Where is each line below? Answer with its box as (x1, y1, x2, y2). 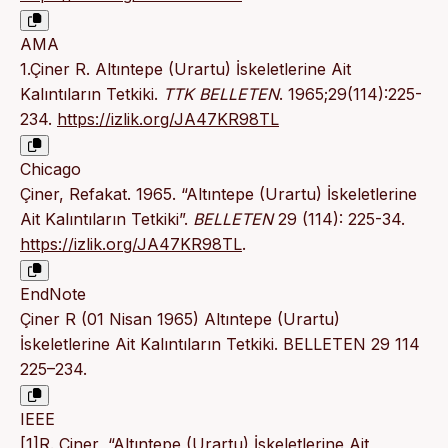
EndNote (20, 284, 86, 305)
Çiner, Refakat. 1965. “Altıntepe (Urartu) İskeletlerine (20, 184, 417, 205)
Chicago (20, 159, 81, 180)
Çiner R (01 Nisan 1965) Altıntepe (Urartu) (20, 309, 340, 330)
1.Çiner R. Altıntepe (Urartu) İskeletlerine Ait (20, 59, 351, 80)
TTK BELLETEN (163, 84, 279, 105)
